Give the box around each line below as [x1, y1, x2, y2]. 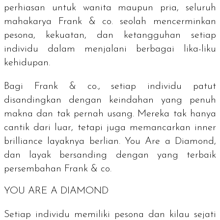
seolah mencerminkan [120, 17, 217, 27]
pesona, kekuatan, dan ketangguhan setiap [4, 30, 216, 41]
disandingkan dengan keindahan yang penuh [4, 95, 216, 106]
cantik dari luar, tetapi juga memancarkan [4, 123, 194, 133]
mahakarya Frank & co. [4, 17, 120, 27]
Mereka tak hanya [137, 109, 217, 119]
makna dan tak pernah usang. [4, 109, 135, 119]
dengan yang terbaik [115, 150, 217, 161]
